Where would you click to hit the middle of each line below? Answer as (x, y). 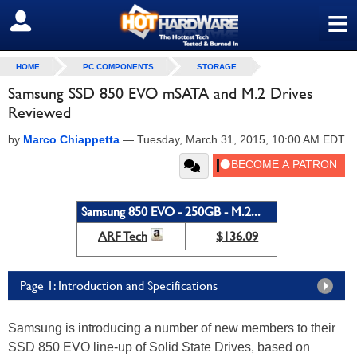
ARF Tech (123, 236)
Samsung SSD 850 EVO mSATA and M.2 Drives (161, 93)
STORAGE (217, 67)
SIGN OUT (47, 22)
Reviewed (39, 112)
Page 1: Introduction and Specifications (119, 286)
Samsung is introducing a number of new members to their (172, 328)
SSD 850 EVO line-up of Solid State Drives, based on (159, 347)
